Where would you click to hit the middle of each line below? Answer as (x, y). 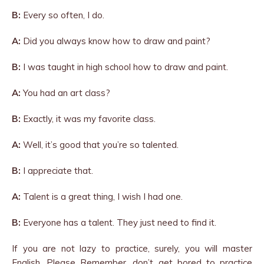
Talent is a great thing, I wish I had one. (102, 197)
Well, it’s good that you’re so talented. (100, 145)
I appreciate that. (57, 171)
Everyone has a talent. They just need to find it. (118, 222)
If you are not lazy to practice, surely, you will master (132, 248)
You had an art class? (65, 93)
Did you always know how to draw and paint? (115, 41)
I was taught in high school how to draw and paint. (124, 67)
